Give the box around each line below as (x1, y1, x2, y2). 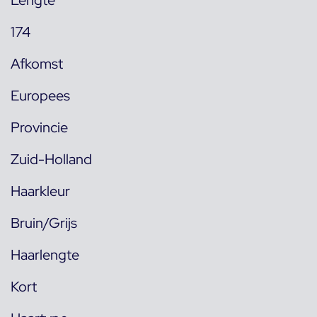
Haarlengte (11, 246, 79, 265)
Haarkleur (11, 182, 70, 201)
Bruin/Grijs (11, 214, 77, 233)
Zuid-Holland (11, 150, 92, 169)
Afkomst (11, 54, 63, 74)
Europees (11, 86, 70, 105)
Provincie (11, 118, 68, 137)
